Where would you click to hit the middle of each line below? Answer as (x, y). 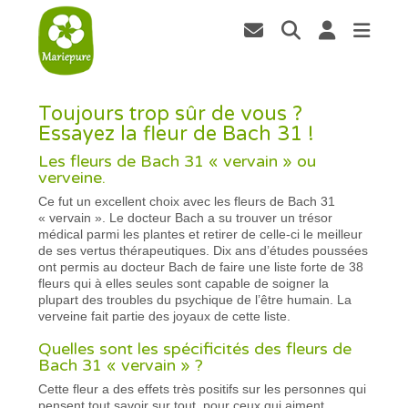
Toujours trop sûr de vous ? (171, 113)
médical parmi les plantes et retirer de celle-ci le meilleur (201, 234)
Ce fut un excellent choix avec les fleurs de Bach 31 (187, 201)
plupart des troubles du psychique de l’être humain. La (195, 299)
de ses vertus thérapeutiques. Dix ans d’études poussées (204, 250)
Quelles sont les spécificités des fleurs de (195, 348)
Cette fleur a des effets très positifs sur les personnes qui (203, 388)
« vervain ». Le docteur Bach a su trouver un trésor (186, 217)
